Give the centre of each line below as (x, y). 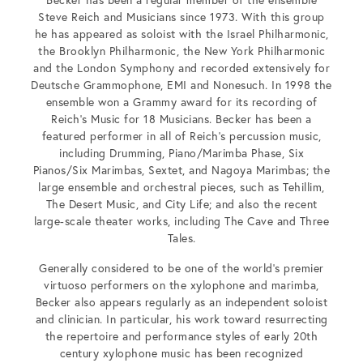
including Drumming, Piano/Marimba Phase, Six (181, 153)
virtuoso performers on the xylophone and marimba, (181, 285)
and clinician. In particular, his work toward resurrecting (181, 319)
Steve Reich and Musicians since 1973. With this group (181, 17)
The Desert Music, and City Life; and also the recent (181, 204)
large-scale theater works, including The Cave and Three (181, 221)
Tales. (181, 238)
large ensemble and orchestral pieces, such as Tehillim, (181, 187)
